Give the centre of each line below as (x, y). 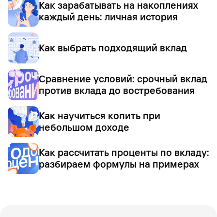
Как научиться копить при (100, 116)
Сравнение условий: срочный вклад (123, 79)
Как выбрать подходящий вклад (113, 48)
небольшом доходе (84, 127)
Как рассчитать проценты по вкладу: (124, 152)
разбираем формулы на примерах (119, 164)
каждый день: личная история (108, 17)
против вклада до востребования (117, 90)
